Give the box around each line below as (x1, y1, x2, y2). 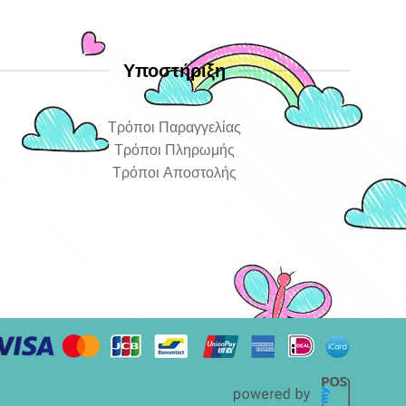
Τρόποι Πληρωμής (114, 139, 236, 160)
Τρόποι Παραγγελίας (108, 116, 242, 138)
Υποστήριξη (123, 59, 227, 82)
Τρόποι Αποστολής (112, 161, 237, 183)
